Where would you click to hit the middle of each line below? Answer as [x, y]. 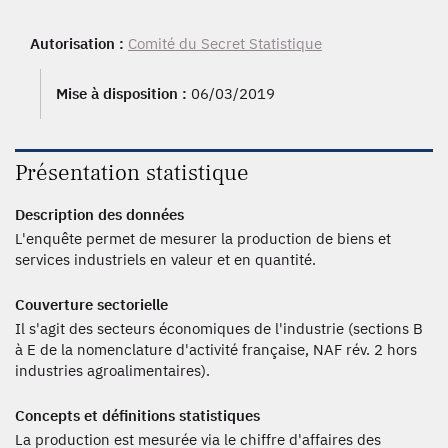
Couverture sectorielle [91, 304]
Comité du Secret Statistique [225, 43]
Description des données [99, 214]
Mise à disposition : [123, 93]
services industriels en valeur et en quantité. [171, 259]
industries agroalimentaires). [112, 370]
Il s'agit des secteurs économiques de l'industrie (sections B [219, 328]
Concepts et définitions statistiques [137, 415]
